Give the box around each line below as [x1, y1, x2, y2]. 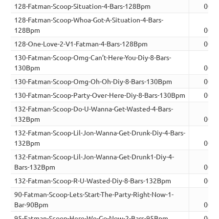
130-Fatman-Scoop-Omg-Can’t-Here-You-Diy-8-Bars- [14, 53, 172, 62]
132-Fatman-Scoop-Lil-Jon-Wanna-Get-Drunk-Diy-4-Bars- [14, 128, 186, 137]
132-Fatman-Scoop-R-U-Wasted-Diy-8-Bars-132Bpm [14, 176, 172, 185]
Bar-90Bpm [14, 200, 49, 209]
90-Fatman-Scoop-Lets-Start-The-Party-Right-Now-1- [14, 190, 174, 199]
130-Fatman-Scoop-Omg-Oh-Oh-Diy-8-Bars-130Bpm [14, 77, 173, 86]
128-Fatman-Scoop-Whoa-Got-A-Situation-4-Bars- [14, 15, 164, 24]
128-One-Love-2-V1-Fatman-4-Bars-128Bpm [14, 39, 148, 48]
